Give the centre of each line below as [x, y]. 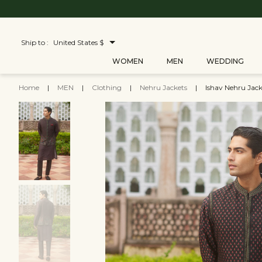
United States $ [78, 42]
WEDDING [225, 61]
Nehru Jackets [164, 87]
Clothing [108, 87]
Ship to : [35, 42]
